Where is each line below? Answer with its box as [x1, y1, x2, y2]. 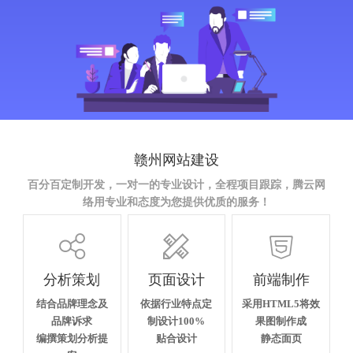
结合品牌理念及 [35, 298, 108, 309]
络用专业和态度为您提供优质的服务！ [82, 195, 270, 207]
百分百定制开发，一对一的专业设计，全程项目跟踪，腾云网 [27, 178, 325, 190]
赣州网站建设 [133, 151, 219, 166]
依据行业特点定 [140, 298, 213, 309]
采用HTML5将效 [242, 298, 321, 309]
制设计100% [147, 315, 206, 326]
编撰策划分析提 [35, 333, 108, 344]
